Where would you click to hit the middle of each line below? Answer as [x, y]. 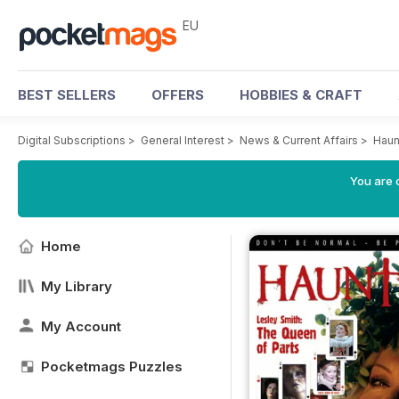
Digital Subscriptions [72, 140]
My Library [77, 286]
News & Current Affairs [299, 140]
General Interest [183, 140]
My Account [81, 326]
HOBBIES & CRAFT [301, 95]
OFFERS [178, 95]
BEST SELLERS [67, 95]
